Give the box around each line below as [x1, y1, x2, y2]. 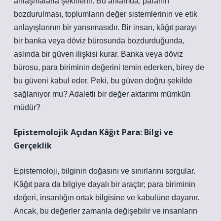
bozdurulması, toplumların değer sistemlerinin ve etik [14, 10, 197, 18]
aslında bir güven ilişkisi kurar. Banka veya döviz [14, 50, 183, 58]
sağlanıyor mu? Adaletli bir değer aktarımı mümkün [14, 90, 190, 98]
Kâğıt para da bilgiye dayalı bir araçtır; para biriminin [14, 180, 195, 188]
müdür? [14, 103, 40, 111]
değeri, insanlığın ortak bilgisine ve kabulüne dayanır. [14, 193, 199, 202]
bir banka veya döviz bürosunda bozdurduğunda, [14, 37, 184, 45]
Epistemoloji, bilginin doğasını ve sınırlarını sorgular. [14, 167, 195, 175]
